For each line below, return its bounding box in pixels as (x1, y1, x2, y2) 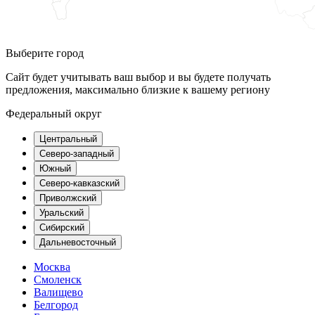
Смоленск (34, 274, 82, 286)
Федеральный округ (6, 108, 102, 120)
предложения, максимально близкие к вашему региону (6, 84, 270, 96)
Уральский (39, 207, 84, 219)
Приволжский (39, 193, 96, 204)
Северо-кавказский (39, 178, 120, 189)
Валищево (34, 286, 83, 299)
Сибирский (39, 222, 84, 233)
